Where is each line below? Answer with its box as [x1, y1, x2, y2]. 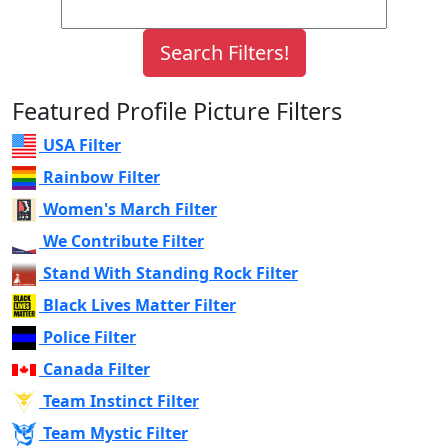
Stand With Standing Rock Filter [43, 261, 298, 284]
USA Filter [43, 133, 121, 156]
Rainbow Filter [43, 165, 160, 188]
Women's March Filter [43, 197, 217, 220]
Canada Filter [43, 357, 150, 380]
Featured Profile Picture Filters [12, 94, 342, 127]
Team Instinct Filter [43, 389, 199, 412]
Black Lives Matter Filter [43, 293, 236, 316]
